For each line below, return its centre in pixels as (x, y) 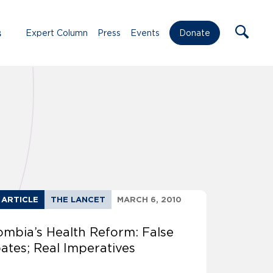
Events (145, 33)
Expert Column (57, 33)
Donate (195, 33)
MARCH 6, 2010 (150, 200)
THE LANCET (78, 200)
